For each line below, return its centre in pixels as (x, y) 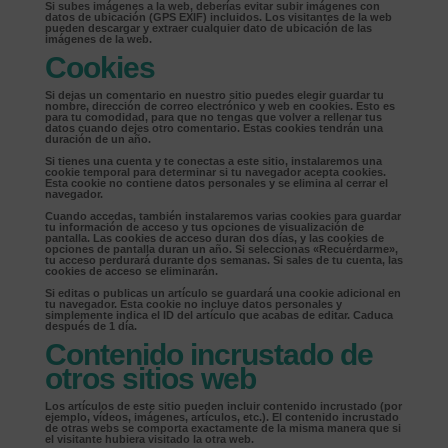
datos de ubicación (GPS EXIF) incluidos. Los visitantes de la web (218, 17)
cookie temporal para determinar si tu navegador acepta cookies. (215, 172)
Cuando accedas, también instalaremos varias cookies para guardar (222, 216)
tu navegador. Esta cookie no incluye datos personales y (193, 304)
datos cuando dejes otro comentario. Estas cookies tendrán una (213, 128)
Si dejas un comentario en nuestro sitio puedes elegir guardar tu (214, 95)
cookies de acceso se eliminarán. (131, 271)
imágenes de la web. (98, 39)
